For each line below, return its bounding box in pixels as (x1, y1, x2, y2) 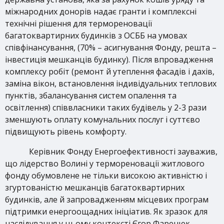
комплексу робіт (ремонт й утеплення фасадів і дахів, (5, 66, 214, 77)
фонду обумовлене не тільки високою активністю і (5, 170, 207, 181)
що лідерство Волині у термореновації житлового (5, 158, 204, 169)
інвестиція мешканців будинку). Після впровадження (5, 54, 213, 65)
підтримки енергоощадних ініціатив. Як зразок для (5, 206, 207, 217)
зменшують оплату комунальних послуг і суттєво (5, 114, 200, 125)
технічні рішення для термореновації (5, 18, 152, 29)
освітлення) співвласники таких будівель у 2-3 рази (5, 102, 206, 113)
